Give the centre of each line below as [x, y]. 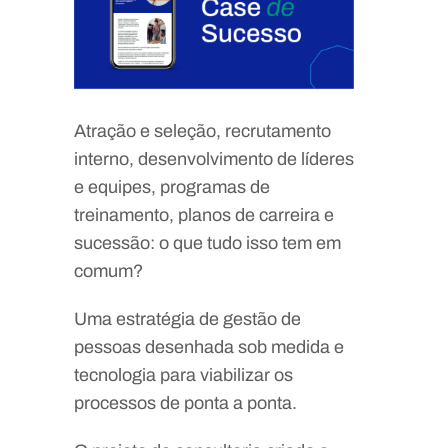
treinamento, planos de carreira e [204, 214]
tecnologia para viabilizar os [183, 374]
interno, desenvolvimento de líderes [214, 158]
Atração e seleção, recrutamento [202, 130]
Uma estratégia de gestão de [187, 318]
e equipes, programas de [172, 186]
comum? [108, 270]
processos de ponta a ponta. [185, 402]
